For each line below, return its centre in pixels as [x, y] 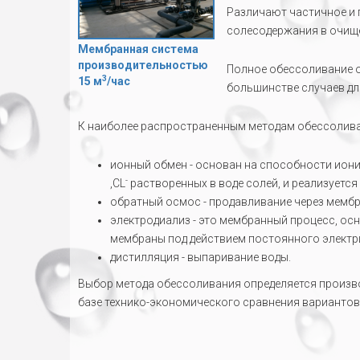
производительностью [143, 65]
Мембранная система [138, 49]
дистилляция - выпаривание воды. [200, 257]
